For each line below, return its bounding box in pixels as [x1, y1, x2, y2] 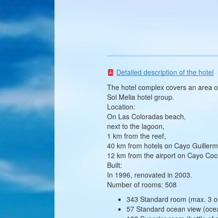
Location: [107, 101, 136, 111]
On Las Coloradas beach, [107, 111, 186, 121]
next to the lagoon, [107, 121, 165, 131]
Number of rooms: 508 [107, 179, 177, 189]
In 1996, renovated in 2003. [107, 169, 193, 180]
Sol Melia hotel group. [107, 91, 175, 102]
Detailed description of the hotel [116, 67, 214, 77]
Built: [107, 160, 123, 170]
